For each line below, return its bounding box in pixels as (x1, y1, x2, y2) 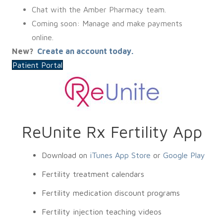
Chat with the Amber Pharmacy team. (32, 5, 166, 14)
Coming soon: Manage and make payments (32, 19, 182, 28)
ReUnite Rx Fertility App (22, 122, 202, 141)
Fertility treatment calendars (42, 169, 144, 178)
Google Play (163, 151, 205, 160)
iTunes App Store (90, 151, 151, 160)
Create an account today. (37, 47, 133, 55)
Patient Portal (12, 60, 62, 69)
